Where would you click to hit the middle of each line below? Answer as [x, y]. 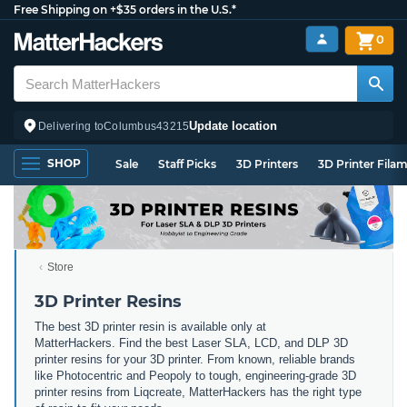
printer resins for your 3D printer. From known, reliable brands [195, 359]
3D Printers [267, 164]
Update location [233, 125]
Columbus [130, 126]
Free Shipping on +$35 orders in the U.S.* [125, 10]
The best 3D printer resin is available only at [150, 326]
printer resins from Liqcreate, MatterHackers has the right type [198, 392]
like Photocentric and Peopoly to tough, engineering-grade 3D [195, 375]
